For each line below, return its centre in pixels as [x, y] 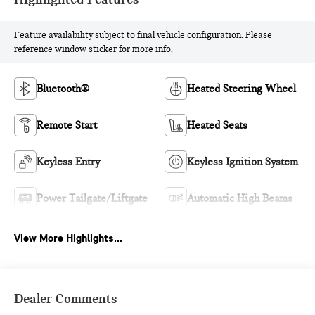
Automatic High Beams [240, 198]
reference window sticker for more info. [94, 49]
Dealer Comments [66, 298]
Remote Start [67, 125]
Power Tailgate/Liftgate [92, 198]
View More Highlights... [69, 238]
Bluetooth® [63, 88]
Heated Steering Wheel [242, 88]
